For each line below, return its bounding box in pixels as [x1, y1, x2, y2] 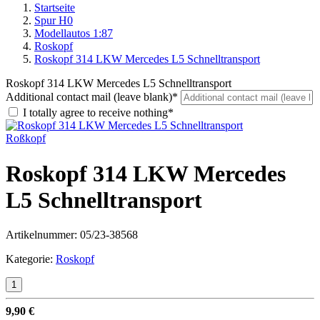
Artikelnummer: [6, 229, 80, 241]
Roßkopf [6, 132, 46, 145]
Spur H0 [34, 14, 73, 27]
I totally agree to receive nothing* [23, 106, 174, 119]
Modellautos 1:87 [34, 27, 113, 40]
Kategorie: [6, 253, 56, 266]
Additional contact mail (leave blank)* [6, 91, 178, 104]
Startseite [34, 1, 75, 14]
